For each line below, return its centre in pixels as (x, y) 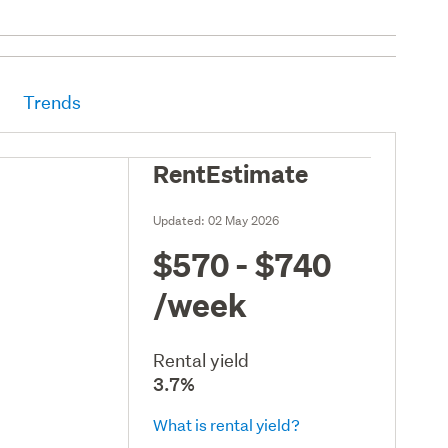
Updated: (181, 220)
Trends (52, 102)
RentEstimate (231, 172)
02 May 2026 (244, 220)
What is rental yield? (227, 424)
